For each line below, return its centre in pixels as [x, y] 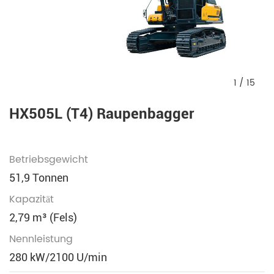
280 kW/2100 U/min [58, 257]
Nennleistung [41, 239]
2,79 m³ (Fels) [43, 217]
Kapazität [31, 199]
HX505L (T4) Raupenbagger [102, 114]
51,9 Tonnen [39, 178]
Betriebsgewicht [49, 160]
